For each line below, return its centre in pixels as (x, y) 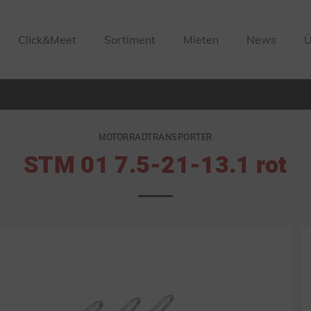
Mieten (201, 40)
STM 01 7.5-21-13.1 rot (155, 165)
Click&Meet (47, 40)
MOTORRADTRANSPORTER (155, 137)
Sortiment (130, 40)
